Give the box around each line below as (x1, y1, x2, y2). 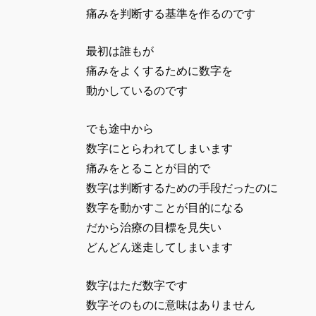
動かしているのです (86, 85, 188, 97)
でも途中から (86, 122, 154, 135)
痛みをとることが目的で (86, 162, 210, 174)
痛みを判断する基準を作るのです (86, 7, 255, 20)
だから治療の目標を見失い (86, 221, 221, 233)
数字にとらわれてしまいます (86, 142, 233, 154)
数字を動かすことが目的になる (86, 201, 244, 214)
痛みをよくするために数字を (86, 65, 233, 78)
